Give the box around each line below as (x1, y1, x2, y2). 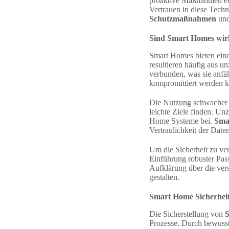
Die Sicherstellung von (149, 210, 225, 218)
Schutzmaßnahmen (149, 14, 216, 23)
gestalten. (149, 173, 179, 181)
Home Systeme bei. (149, 117, 214, 125)
